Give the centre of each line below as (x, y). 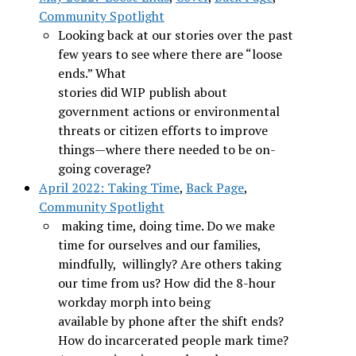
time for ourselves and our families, (159, 244)
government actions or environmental (168, 111)
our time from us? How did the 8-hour (166, 282)
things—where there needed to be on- (166, 149)
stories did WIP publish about (142, 92)
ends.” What (92, 73)
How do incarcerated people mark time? (173, 340)
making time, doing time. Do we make (166, 225)
